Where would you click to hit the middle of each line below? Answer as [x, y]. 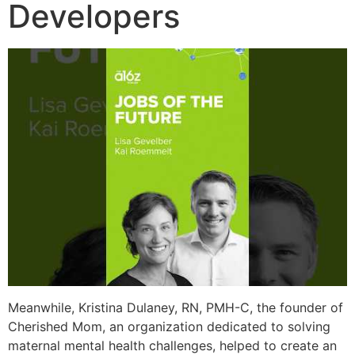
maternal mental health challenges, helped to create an [172, 345]
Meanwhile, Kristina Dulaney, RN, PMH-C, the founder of [176, 307]
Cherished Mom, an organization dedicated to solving [169, 326]
